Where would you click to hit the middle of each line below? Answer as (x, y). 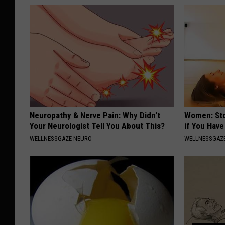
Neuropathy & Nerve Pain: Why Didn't (95, 115)
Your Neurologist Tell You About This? (97, 126)
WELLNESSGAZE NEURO (61, 139)
